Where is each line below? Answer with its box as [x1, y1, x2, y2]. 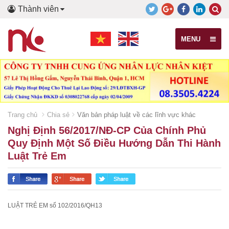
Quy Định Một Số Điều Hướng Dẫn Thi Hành [8, 137, 221, 149]
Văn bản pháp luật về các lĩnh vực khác [77, 110, 196, 119]
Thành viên [18, 5, 59, 13]
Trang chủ [8, 110, 37, 119]
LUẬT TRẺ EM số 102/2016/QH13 [8, 201, 102, 209]
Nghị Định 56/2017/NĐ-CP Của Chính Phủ [8, 124, 206, 136]
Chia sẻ [47, 110, 70, 119]
